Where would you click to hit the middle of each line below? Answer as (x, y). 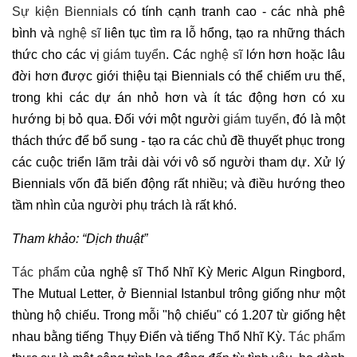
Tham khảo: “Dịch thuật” (80, 239)
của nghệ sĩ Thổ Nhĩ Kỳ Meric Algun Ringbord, (207, 273)
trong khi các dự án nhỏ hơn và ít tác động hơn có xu (178, 98)
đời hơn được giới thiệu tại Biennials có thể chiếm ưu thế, (178, 76)
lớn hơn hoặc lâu (294, 55)
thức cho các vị (58, 55)
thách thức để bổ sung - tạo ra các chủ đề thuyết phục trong (178, 141)
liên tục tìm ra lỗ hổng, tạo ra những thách (223, 33)
